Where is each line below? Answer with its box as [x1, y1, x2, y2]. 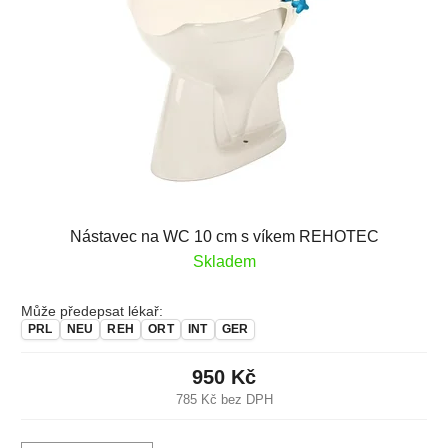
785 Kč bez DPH [175, 391, 273, 407]
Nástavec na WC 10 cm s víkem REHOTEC [69, 228, 379, 245]
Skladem [192, 253, 256, 270]
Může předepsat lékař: [21, 302, 163, 319]
